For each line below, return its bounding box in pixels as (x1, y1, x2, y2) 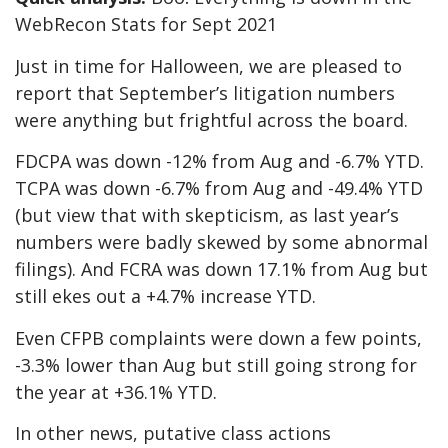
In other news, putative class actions (15, 420, 331, 445)
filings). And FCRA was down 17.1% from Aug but (15, 257, 428, 282)
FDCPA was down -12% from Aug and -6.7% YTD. (15, 149, 424, 174)
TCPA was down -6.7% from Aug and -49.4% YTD (15, 176, 423, 201)
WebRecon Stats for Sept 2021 (15, 12, 277, 37)
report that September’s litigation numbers (15, 80, 395, 105)
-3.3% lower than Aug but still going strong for (15, 352, 417, 377)
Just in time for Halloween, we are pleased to (15, 53, 402, 78)
